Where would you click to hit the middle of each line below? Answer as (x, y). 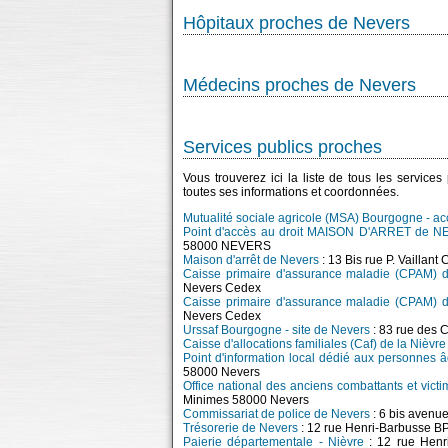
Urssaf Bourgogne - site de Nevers (276, 330)
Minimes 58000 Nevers (246, 400)
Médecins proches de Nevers (299, 85)
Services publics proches (282, 147)
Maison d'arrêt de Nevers (251, 260)
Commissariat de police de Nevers (276, 414)
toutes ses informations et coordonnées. (291, 192)
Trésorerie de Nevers (240, 428)
